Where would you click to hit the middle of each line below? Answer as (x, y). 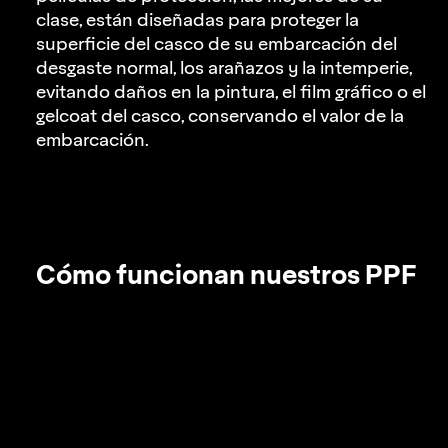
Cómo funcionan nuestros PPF (226, 274)
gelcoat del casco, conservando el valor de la (220, 116)
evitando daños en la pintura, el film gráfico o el (231, 92)
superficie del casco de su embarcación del (216, 44)
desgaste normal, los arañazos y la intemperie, (224, 68)
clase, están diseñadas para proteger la (197, 20)
